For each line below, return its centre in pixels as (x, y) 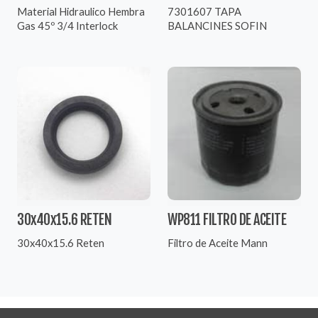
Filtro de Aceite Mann (218, 242)
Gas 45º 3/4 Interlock (67, 25)
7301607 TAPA (204, 11)
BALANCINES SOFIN (217, 25)
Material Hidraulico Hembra (81, 11)
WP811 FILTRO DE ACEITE (227, 219)
